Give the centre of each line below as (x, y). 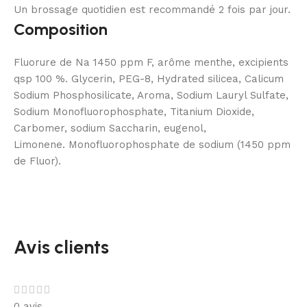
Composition (61, 29)
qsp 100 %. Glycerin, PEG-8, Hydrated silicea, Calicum (149, 79)
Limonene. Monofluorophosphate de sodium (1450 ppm (152, 145)
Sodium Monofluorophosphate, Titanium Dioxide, (134, 112)
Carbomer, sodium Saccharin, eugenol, (110, 128)
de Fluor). (37, 161)
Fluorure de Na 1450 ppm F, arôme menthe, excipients (151, 63)
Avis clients (61, 247)
